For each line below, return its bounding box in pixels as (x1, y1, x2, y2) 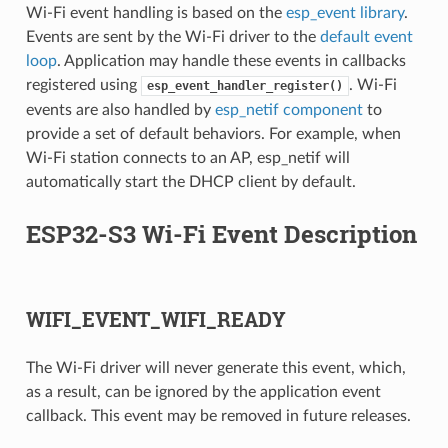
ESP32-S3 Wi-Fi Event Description (25, 218, 417, 251)
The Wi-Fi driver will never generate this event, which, (25, 360, 406, 377)
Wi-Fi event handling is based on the (25, 5, 286, 22)
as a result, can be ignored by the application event (25, 384, 381, 401)
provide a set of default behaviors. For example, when (25, 126, 401, 143)
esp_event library (285, 5, 404, 22)
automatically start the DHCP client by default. (25, 174, 356, 191)
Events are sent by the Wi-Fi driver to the (25, 29, 320, 46)
